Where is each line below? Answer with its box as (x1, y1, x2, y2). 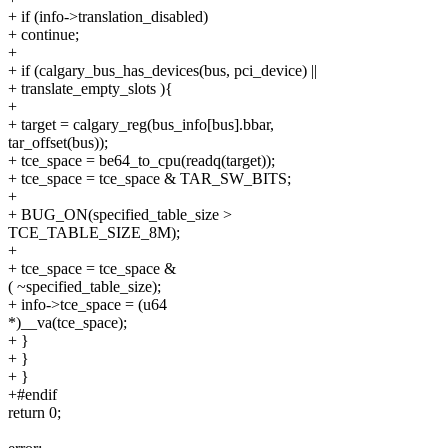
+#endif (8, 386, 57, 404)
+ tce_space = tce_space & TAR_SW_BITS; (8, 170, 291, 188)
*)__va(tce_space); (8, 314, 127, 332)
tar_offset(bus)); (8, 134, 108, 152)
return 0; (8, 404, 61, 422)
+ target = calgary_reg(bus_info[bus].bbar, (8, 116, 274, 134)
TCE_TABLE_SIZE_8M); (8, 224, 180, 242)
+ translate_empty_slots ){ (8, 80, 173, 98)
